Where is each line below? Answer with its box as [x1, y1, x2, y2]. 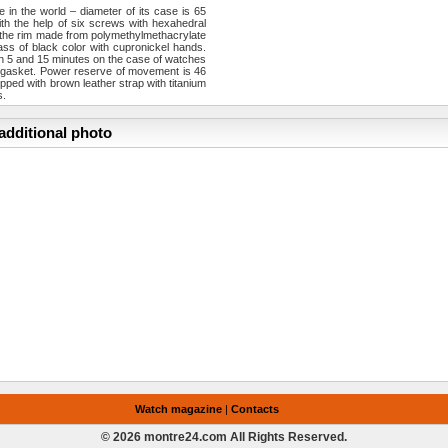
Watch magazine [135, 403, 223, 416]
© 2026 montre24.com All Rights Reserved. [100, 430, 347, 445]
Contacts [231, 403, 280, 416]
